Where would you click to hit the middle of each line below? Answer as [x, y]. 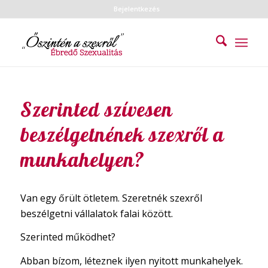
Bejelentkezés [137, 9]
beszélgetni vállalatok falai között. [96, 213]
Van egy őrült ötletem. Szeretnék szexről [111, 198]
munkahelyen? [82, 159]
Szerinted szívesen [96, 109]
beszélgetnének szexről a [122, 134]
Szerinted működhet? [68, 237]
